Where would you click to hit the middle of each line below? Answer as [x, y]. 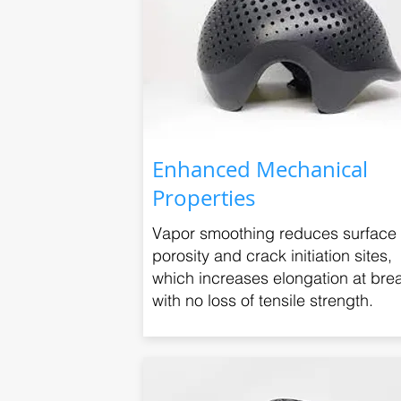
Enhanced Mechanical [260, 169]
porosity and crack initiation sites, [272, 256]
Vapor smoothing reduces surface [274, 233]
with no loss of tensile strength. [263, 300]
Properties [204, 198]
